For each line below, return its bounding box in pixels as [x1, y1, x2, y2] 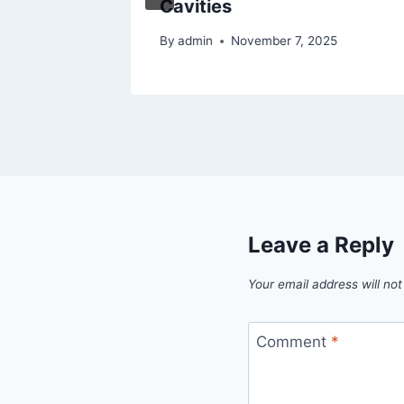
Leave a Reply [248, 232, 394, 259]
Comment [255, 332, 331, 351]
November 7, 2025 [231, 33, 338, 49]
